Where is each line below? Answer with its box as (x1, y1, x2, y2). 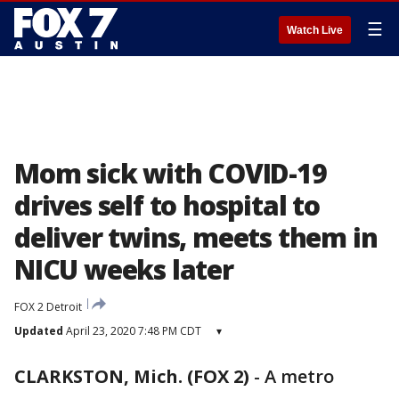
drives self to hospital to (14, 187, 320, 224)
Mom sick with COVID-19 (14, 155, 327, 191)
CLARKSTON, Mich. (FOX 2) (14, 364, 249, 388)
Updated (14, 323, 63, 338)
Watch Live (287, 24, 343, 37)
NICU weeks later (14, 251, 233, 288)
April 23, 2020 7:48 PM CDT (63, 323, 201, 338)
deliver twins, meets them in (14, 219, 378, 256)
